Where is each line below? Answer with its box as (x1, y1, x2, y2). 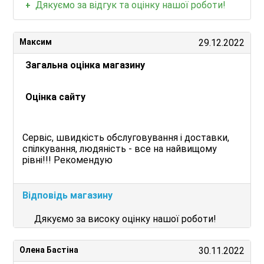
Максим (19, 37, 52, 47)
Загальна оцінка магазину (25, 60, 146, 71)
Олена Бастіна (19, 245, 79, 255)
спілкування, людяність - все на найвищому (22, 143, 217, 154)
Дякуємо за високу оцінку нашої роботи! (34, 213, 217, 225)
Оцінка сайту (25, 91, 86, 103)
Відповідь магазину (22, 190, 113, 201)
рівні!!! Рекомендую (22, 154, 113, 166)
